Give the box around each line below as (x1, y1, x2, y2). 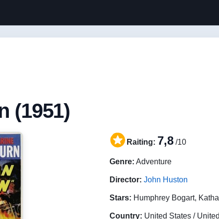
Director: (109, 175, 142, 184)
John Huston (144, 175, 188, 184)
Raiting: (127, 138, 155, 146)
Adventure (134, 157, 172, 166)
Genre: (109, 157, 134, 166)
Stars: (109, 194, 131, 202)
